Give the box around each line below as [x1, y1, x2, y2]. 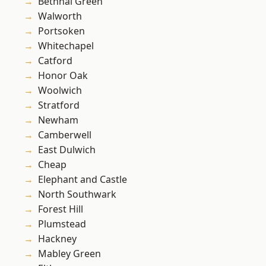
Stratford [38, 99, 80, 112]
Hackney [38, 232, 77, 246]
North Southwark [38, 188, 116, 201]
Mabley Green [38, 247, 101, 261]
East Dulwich [38, 143, 96, 157]
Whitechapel [38, 39, 94, 53]
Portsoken [38, 24, 85, 38]
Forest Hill [38, 202, 83, 216]
